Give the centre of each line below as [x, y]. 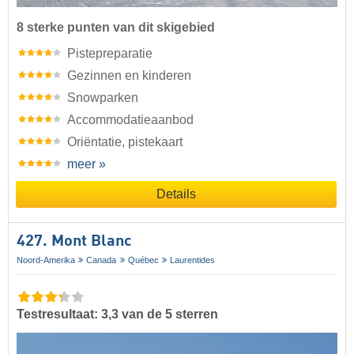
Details [176, 194]
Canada [102, 260]
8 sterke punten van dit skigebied [116, 27]
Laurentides [193, 260]
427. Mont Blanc [74, 241]
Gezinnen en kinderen [129, 75]
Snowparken [103, 97]
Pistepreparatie [110, 53]
